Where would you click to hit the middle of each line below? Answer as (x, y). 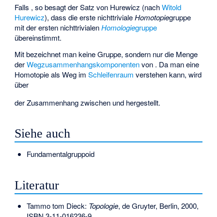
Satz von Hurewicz (110, 7)
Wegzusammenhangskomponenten (83, 64)
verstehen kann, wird (169, 75)
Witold (172, 7)
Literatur (37, 185)
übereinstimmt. (38, 37)
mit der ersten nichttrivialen (58, 27)
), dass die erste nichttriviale (90, 17)
